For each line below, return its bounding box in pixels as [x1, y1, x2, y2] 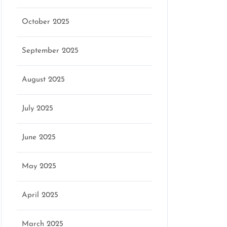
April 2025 [22, 192, 58, 199]
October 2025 [22, 18, 69, 26]
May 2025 [22, 163, 56, 170]
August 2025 [22, 76, 65, 84]
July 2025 [22, 105, 53, 112]
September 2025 [22, 47, 79, 55]
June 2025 [22, 134, 56, 141]
